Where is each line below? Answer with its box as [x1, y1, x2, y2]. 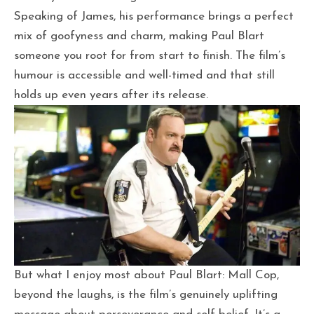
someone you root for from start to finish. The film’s [14, 49, 285, 62]
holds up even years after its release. [14, 88, 208, 101]
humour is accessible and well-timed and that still [14, 69, 275, 81]
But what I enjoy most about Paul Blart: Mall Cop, [14, 269, 279, 282]
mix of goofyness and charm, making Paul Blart [14, 29, 264, 42]
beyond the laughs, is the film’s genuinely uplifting [14, 289, 278, 301]
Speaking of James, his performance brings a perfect [14, 10, 294, 22]
